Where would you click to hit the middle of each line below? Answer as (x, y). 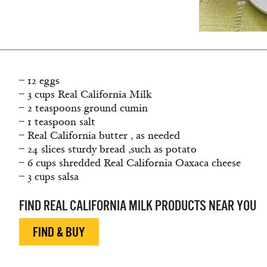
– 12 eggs (39, 81)
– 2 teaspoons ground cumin (83, 108)
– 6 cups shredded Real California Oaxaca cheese (130, 163)
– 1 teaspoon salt (57, 122)
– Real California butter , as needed (100, 136)
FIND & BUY (59, 232)
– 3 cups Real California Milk (86, 94)
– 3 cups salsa (49, 177)
